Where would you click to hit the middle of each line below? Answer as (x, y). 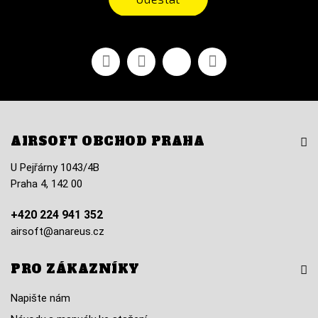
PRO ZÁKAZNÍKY (75, 269)
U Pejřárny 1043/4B (55, 168)
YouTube (147, 54)
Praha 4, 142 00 (46, 184)
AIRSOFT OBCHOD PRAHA (108, 141)
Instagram (224, 54)
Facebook (116, 54)
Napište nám (40, 298)
